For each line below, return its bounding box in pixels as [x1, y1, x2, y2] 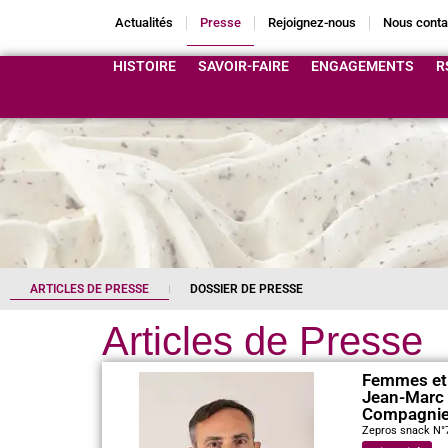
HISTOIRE [113, 58, 176, 74]
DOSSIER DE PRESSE [190, 281, 303, 296]
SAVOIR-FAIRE [198, 58, 289, 74]
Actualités [115, 15, 173, 30]
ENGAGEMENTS [311, 58, 414, 74]
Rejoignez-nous [268, 15, 356, 30]
